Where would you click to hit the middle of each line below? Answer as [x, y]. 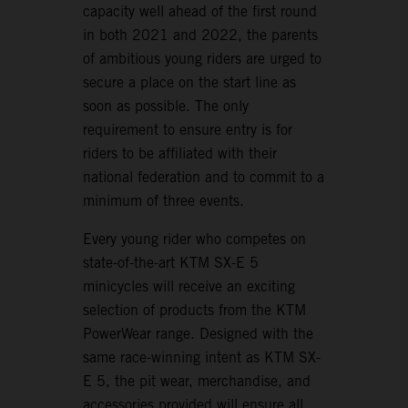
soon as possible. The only [166, 107]
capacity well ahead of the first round [200, 12]
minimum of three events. [164, 201]
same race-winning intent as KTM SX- [202, 358]
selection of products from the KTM [195, 311]
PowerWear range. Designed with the [199, 334]
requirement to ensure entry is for [188, 130]
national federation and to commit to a [204, 178]
